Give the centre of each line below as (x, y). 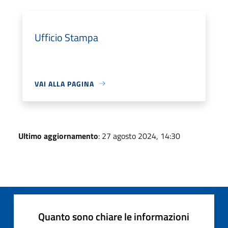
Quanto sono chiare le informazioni (114, 216)
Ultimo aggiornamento (58, 136)
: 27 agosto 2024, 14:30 (139, 136)
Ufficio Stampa (66, 37)
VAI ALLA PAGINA (64, 83)
